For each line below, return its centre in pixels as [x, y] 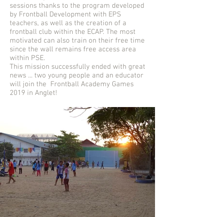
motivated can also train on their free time [77, 41]
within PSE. [28, 58]
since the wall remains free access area [73, 49]
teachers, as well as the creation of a [68, 23]
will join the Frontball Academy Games [72, 84]
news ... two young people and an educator [77, 76]
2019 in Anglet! [33, 93]
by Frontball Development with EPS [65, 15]
